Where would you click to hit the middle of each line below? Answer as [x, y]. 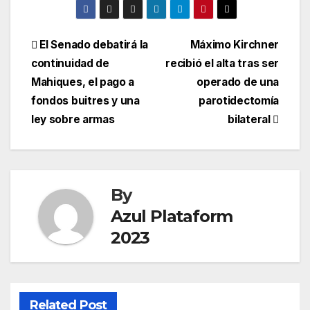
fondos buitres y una [85, 101]
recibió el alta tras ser [222, 64]
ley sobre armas [73, 120]
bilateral [250, 120]
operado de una [238, 82]
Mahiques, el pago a [83, 82]
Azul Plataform [172, 217]
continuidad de [70, 64]
